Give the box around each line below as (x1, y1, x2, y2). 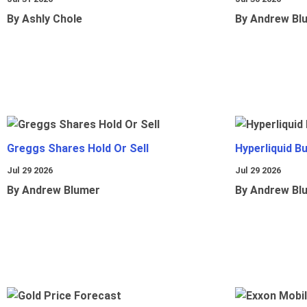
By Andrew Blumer (7, 184, 100, 197)
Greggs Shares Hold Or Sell (7, 142, 149, 156)
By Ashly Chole (7, 12, 82, 26)
